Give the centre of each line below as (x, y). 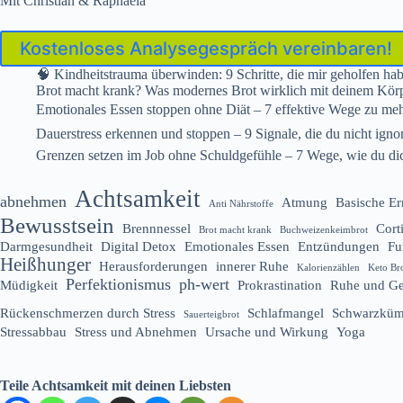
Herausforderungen (153, 265)
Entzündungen (339, 246)
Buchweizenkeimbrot (324, 229)
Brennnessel (157, 228)
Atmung (304, 201)
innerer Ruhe (252, 265)
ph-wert (204, 284)
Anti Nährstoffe (241, 203)
